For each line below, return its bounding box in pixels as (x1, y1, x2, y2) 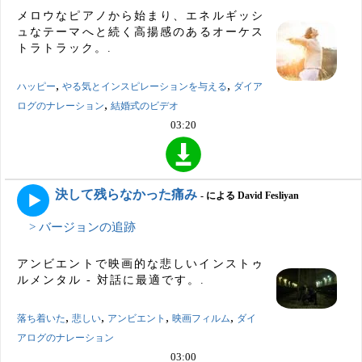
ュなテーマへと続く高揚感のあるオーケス (17, 25, 264, 38)
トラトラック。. (17, 41, 112, 54)
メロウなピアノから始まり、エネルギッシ (17, 9, 264, 22)
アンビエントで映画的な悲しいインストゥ (17, 257, 264, 270)
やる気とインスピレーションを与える (62, 80, 227, 92)
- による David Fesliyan (200, 189, 299, 201)
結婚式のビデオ (111, 99, 179, 112)
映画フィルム (172, 312, 230, 324)
